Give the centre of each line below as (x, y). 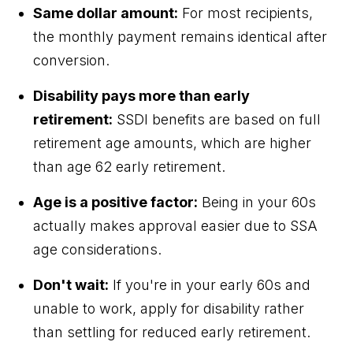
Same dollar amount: (106, 13)
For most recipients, (246, 13)
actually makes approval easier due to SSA (176, 225)
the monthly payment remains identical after (180, 36)
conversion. (72, 60)
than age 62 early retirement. (130, 166)
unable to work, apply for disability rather (169, 308)
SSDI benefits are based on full (217, 119)
